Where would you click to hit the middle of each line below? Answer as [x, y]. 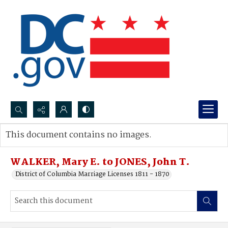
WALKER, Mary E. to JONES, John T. [100, 162]
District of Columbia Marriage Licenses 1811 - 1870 [92, 174]
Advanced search [42, 145]
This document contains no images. [79, 135]
